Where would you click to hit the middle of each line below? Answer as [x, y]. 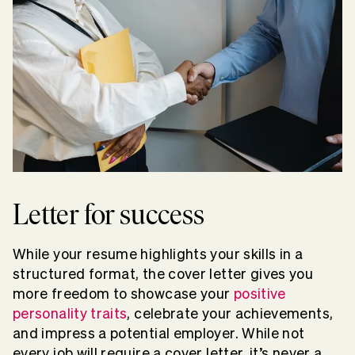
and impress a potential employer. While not [159, 334]
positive [260, 294]
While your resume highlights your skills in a [158, 254]
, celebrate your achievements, [230, 314]
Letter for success [109, 215]
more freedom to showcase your [123, 294]
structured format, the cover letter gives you [163, 274]
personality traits [70, 314]
